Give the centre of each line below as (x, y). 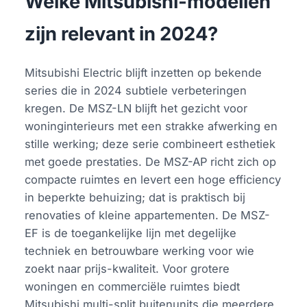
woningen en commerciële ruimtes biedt (133, 287)
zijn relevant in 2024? (122, 34)
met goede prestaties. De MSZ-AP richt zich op (151, 162)
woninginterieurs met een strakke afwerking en (151, 126)
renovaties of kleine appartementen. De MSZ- (148, 216)
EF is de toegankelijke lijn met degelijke (131, 233)
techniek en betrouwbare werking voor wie (140, 251)
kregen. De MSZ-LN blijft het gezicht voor (136, 109)
